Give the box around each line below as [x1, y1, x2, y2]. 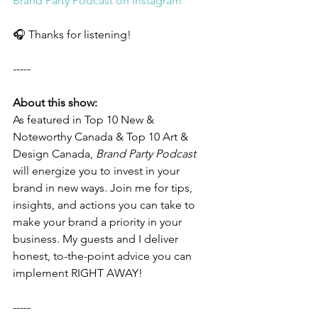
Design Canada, [13, 147, 96, 160]
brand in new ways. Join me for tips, [13, 181, 195, 194]
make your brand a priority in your [13, 215, 185, 229]
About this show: [13, 96, 97, 109]
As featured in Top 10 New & [13, 113, 157, 126]
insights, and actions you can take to [13, 198, 198, 212]
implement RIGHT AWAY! [13, 266, 146, 280]
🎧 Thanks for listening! [13, 28, 134, 41]
